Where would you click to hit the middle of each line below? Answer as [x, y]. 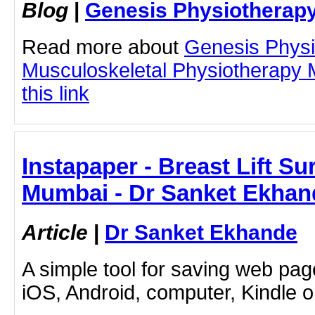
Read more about [103, 47]
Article [55, 232]
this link [56, 93]
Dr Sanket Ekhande [201, 232]
